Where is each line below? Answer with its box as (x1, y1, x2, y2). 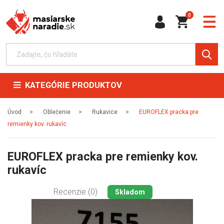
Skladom (115, 188, 145, 196)
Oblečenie (43, 108, 70, 115)
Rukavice (92, 108, 117, 115)
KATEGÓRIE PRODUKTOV (21, 80, 122, 90)
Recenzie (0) (53, 187, 97, 196)
